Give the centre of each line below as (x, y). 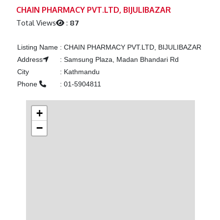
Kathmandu (81, 72)
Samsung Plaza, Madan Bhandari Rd (120, 60)
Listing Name (37, 47)
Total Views (36, 23)
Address (30, 60)
